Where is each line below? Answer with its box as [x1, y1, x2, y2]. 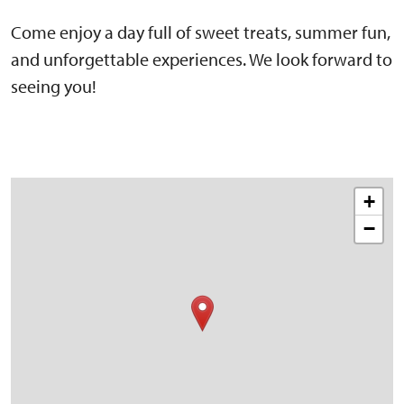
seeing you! [11, 74, 96, 97]
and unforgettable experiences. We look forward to [11, 47, 392, 70]
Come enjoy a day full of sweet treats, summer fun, [11, 20, 390, 43]
